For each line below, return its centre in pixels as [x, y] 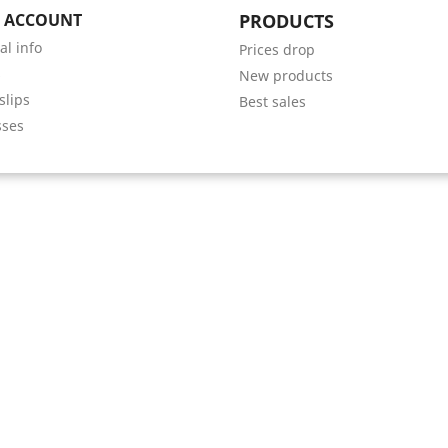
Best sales [272, 102]
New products [286, 76]
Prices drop [277, 50]
